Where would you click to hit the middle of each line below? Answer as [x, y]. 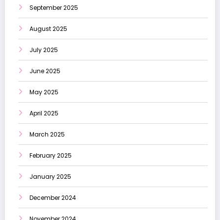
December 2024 [53, 197]
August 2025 [48, 28]
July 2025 [44, 50]
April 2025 [44, 113]
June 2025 [45, 71]
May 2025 [44, 92]
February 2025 [51, 155]
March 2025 [47, 134]
